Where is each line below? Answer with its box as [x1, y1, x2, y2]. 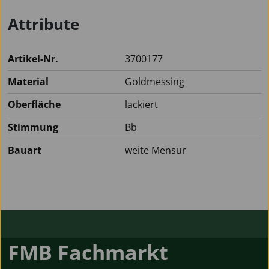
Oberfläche [8, 97, 61, 111]
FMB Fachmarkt [8, 238, 168, 266]
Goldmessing [125, 74, 184, 88]
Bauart [8, 143, 41, 157]
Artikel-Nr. [8, 52, 58, 65]
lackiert [125, 97, 158, 111]
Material [8, 74, 49, 88]
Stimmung [8, 120, 58, 134]
